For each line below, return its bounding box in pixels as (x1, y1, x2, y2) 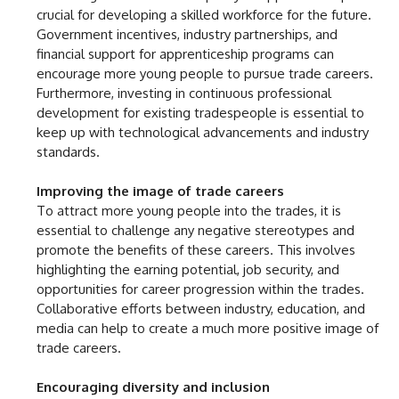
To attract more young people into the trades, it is (37, 201, 341, 219)
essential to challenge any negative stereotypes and (37, 221, 354, 239)
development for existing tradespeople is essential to (37, 103, 364, 121)
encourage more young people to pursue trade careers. (37, 64, 373, 82)
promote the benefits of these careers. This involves (37, 240, 355, 258)
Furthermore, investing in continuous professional (37, 84, 331, 102)
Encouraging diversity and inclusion (37, 378, 270, 395)
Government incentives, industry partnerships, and (37, 25, 338, 43)
